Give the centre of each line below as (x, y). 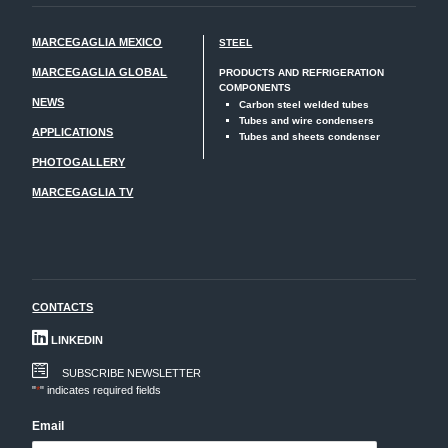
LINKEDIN (76, 339)
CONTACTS (63, 306)
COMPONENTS (255, 87)
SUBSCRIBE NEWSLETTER (132, 372)
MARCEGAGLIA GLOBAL (100, 71)
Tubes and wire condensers (307, 120)
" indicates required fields (101, 389)
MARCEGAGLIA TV (83, 191)
